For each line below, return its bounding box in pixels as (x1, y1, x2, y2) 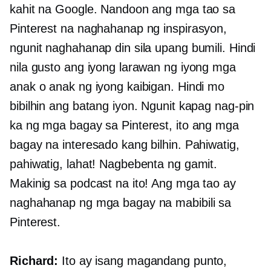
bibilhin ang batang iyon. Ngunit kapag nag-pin (10, 99, 255, 113)
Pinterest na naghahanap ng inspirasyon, (10, 22, 227, 36)
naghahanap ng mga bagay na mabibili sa (10, 196, 232, 210)
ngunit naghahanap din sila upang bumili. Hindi (10, 41, 256, 55)
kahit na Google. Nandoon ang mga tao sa (10, 2, 236, 16)
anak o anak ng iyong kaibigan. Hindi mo (10, 80, 225, 94)
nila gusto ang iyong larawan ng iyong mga (10, 60, 236, 74)
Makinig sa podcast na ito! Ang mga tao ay (10, 177, 236, 191)
